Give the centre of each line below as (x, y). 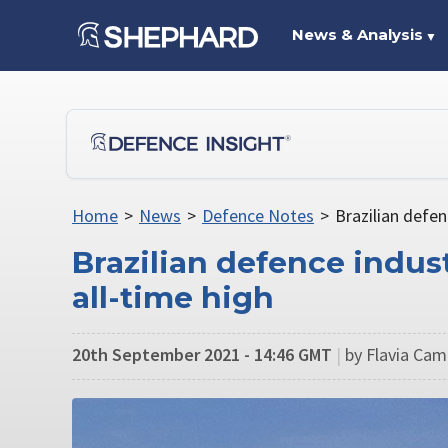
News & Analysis (357, 34)
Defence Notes (257, 215)
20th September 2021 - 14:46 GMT (202, 354)
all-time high (173, 297)
